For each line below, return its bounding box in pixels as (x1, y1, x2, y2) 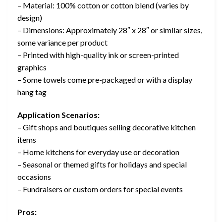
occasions (17, 171, 51, 181)
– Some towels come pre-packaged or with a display (17, 75, 192, 84)
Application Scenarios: (17, 110, 100, 119)
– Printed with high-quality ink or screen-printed (17, 50, 179, 59)
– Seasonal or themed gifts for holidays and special (17, 159, 187, 169)
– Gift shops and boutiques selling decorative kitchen (17, 122, 196, 132)
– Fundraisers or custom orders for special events (17, 184, 183, 194)
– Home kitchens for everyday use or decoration (17, 147, 179, 157)
